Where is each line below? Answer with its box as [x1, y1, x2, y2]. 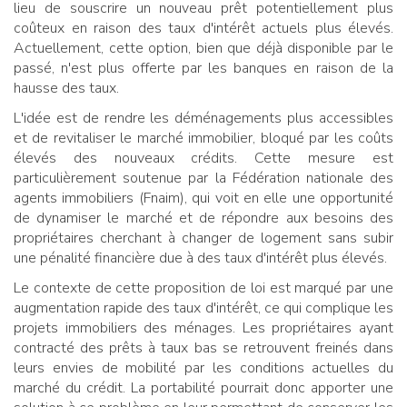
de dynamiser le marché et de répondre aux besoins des [14, 208, 393, 229]
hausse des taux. [14, 78, 119, 99]
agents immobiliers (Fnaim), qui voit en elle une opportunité [14, 188, 393, 209]
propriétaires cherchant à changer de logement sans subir [14, 228, 393, 249]
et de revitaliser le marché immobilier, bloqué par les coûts [14, 128, 393, 149]
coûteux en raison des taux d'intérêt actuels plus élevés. [14, 18, 393, 39]
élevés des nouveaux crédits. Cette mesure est [14, 148, 393, 169]
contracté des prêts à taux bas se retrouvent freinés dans [14, 338, 393, 359]
